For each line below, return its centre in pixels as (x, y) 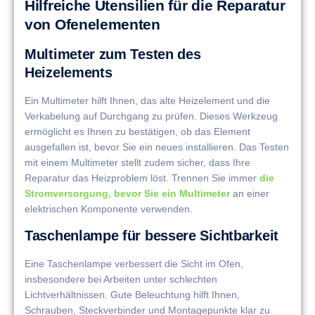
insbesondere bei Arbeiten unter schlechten (121, 279)
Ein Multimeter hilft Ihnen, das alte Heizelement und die (147, 100)
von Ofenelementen (92, 24)
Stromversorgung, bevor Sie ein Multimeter (127, 193)
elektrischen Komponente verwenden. (109, 208)
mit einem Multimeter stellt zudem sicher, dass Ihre (137, 162)
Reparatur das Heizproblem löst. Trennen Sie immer (142, 178)
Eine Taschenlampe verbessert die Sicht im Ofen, (134, 264)
